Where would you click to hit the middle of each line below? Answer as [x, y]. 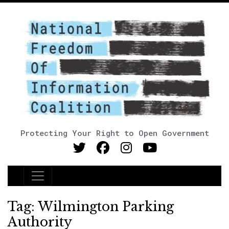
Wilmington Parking [106, 207]
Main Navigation [71, 182]
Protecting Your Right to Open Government [114, 133]
